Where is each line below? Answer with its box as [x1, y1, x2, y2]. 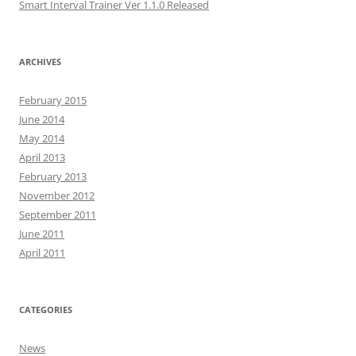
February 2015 [19, 93, 87, 107]
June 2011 [19, 226, 64, 241]
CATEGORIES [19, 304, 72, 315]
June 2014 [19, 112, 64, 126]
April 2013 [19, 150, 65, 164]
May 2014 [19, 131, 64, 145]
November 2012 [19, 188, 95, 203]
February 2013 [19, 169, 87, 184]
